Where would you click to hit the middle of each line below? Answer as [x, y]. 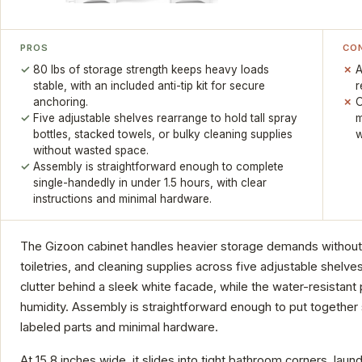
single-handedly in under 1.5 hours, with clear [150, 182]
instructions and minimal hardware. [123, 198]
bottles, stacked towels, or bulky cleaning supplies [163, 134]
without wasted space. [91, 150]
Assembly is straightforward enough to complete [159, 166]
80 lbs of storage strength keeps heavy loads [152, 69]
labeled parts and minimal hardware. [119, 327]
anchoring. [61, 101]
